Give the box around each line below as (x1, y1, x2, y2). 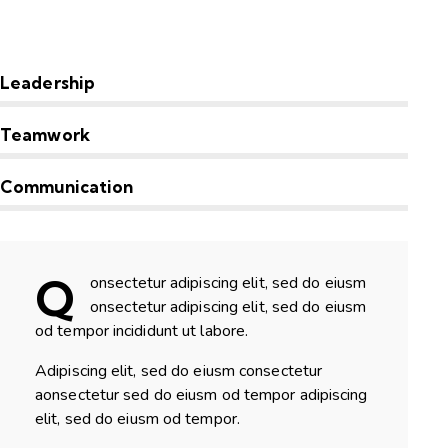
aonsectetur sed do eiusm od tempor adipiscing (35, 383, 368, 406)
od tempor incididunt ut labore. (35, 319, 249, 342)
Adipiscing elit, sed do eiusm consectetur (35, 359, 327, 382)
